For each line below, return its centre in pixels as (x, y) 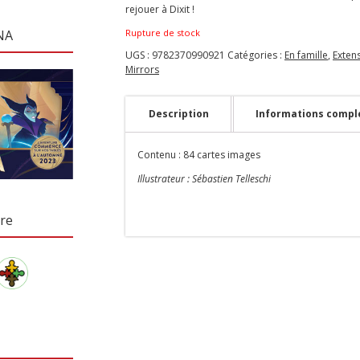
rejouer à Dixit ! (160, 9)
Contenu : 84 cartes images (199, 155)
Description (179, 113)
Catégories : (256, 55)
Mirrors (142, 69)
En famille (306, 55)
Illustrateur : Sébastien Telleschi (204, 179)
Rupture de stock (163, 32)
